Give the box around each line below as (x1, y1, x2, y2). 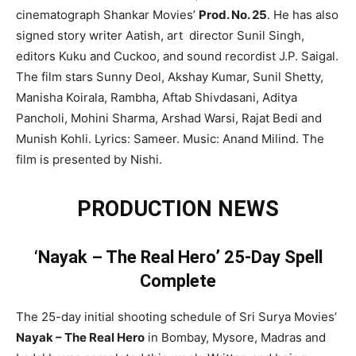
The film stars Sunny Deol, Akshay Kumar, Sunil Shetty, (16, 68, 323, 84)
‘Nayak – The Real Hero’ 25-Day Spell (33, 246, 323, 267)
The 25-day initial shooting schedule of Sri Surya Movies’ (16, 308, 337, 324)
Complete (140, 270, 216, 291)
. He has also (267, 6, 339, 22)
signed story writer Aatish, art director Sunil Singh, (16, 27, 304, 43)
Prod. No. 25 (199, 6, 267, 22)
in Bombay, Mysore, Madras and (145, 329, 326, 345)
